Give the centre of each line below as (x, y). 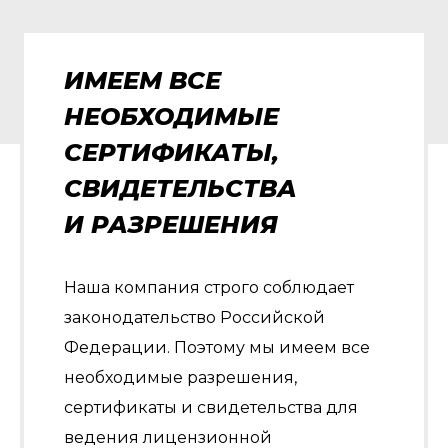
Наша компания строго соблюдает (209, 287)
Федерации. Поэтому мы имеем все (217, 347)
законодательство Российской (194, 317)
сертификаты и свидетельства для (211, 407)
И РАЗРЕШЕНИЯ (171, 224)
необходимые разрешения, (180, 377)
